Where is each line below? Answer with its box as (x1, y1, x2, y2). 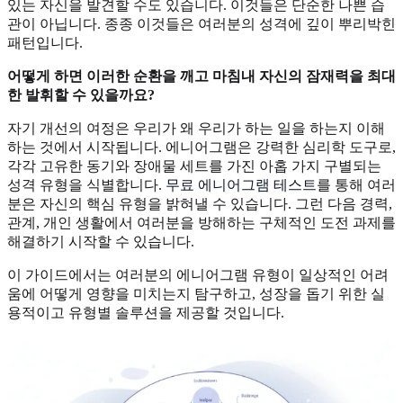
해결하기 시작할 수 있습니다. (7, 233, 194, 249)
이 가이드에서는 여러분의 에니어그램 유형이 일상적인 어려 (7, 266, 389, 282)
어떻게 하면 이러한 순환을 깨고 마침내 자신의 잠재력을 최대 (7, 67, 396, 84)
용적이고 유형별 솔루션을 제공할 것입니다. (7, 304, 284, 320)
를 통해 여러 (317, 176, 396, 193)
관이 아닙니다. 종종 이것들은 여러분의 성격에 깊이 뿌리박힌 (7, 15, 396, 31)
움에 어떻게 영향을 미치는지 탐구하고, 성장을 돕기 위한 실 (7, 285, 385, 301)
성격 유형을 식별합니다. (7, 176, 166, 193)
